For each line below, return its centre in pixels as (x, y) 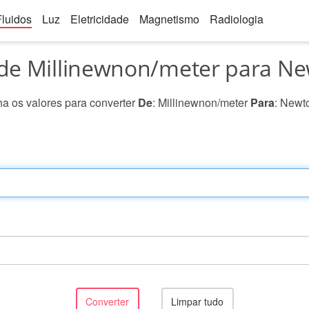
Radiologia (237, 19)
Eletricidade (100, 19)
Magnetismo (169, 19)
